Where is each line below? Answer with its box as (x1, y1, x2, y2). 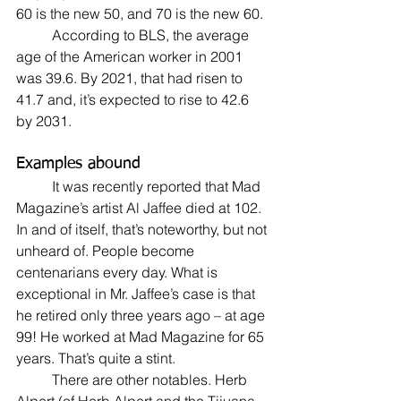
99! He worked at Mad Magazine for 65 (16, 328, 268, 346)
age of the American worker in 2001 (16, 47, 246, 66)
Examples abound (16, 156, 141, 173)
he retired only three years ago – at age (16, 306, 269, 325)
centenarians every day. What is (16, 263, 221, 282)
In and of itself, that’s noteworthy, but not (16, 220, 270, 239)
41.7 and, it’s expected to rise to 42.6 (16, 90, 252, 109)
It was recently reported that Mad (16, 177, 52, 196)
